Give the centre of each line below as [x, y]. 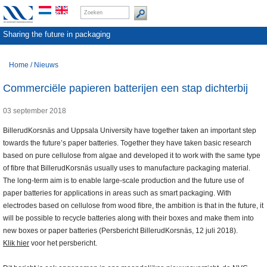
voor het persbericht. [63, 243]
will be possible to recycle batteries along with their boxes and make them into [128, 218]
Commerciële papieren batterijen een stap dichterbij [125, 89]
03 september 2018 [35, 111]
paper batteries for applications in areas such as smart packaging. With [117, 193]
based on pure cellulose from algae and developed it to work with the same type [132, 156]
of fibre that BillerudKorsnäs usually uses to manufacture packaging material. [127, 168]
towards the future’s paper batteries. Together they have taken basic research [127, 143]
